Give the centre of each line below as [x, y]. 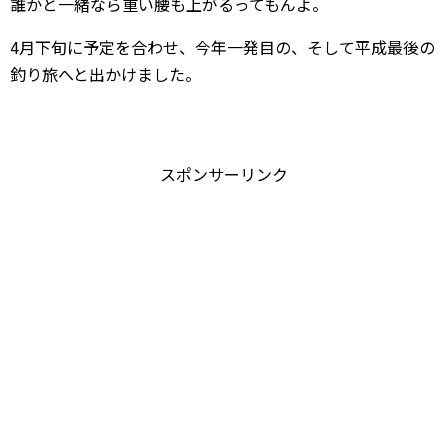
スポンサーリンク [224, 174]
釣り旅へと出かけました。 [105, 74]
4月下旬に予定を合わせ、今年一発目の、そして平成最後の [222, 47]
